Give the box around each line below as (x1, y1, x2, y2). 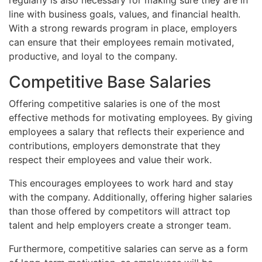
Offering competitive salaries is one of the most (9, 97, 220, 109)
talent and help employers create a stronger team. (9, 219, 231, 231)
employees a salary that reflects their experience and (9, 125, 244, 137)
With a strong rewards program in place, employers (9, 22, 237, 34)
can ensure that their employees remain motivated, (9, 36, 234, 48)
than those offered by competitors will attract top (9, 205, 230, 217)
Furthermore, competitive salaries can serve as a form (9, 242, 248, 254)
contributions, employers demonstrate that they (9, 139, 220, 151)
